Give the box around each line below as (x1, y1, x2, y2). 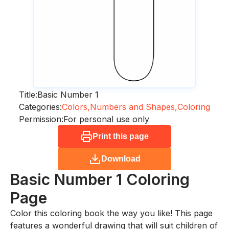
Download (101, 154, 141, 163)
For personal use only (63, 113, 149, 124)
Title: (19, 89, 37, 100)
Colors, (62, 101, 90, 112)
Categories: (19, 101, 62, 112)
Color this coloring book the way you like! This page (10, 208, 213, 218)
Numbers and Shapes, (90, 101, 177, 112)
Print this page (93, 131, 149, 141)
